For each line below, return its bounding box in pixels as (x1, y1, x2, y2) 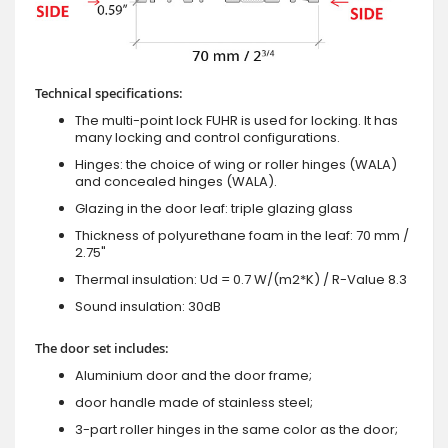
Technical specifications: (35, 83, 183, 102)
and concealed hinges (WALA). (75, 171, 277, 191)
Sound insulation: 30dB (75, 296, 221, 316)
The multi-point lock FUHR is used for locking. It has (75, 110, 398, 130)
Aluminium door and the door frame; (75, 365, 312, 385)
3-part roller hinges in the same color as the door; (75, 419, 398, 439)
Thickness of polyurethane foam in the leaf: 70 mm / (75, 225, 409, 245)
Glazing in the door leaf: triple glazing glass (75, 198, 353, 218)
